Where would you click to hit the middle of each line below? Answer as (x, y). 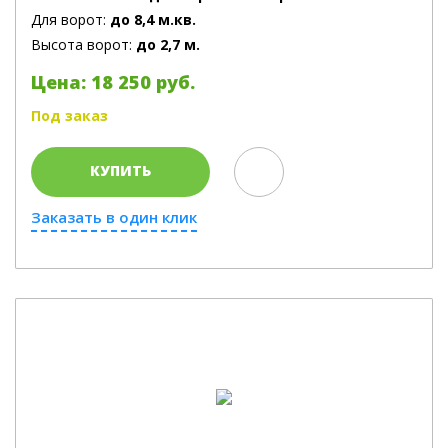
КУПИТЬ (120, 170)
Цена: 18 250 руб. (113, 82)
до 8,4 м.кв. (153, 19)
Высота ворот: (83, 44)
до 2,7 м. (168, 44)
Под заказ (69, 115)
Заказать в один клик (114, 217)
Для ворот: (70, 19)
